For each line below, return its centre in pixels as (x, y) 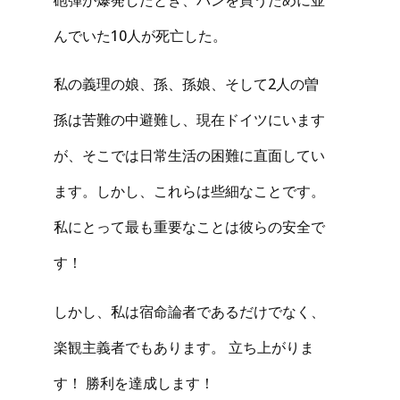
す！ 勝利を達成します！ (134, 383)
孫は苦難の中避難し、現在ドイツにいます (189, 120)
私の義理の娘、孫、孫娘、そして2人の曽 (186, 84)
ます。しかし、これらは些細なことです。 (189, 192)
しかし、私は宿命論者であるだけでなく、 (189, 311)
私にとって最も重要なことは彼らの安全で (189, 227)
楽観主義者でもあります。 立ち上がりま (184, 347)
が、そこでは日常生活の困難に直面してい (189, 156)
